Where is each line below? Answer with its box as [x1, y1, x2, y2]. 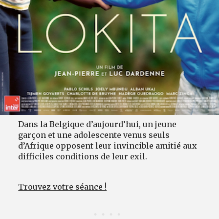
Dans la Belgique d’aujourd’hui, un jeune [18, 119, 177, 130]
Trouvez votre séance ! [18, 182, 107, 192]
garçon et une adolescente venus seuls [18, 130, 170, 140]
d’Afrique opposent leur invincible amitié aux [18, 141, 197, 151]
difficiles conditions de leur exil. [18, 152, 148, 162]
